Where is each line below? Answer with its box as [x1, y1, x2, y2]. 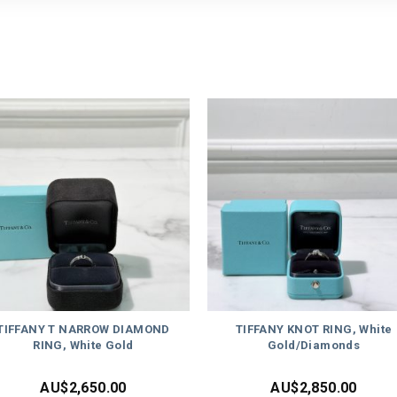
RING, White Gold [33, 339, 134, 353]
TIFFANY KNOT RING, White [235, 323, 393, 337]
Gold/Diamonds [267, 339, 361, 353]
